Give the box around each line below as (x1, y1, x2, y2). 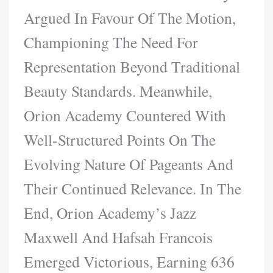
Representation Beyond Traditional (24, 55, 241, 77)
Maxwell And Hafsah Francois (24, 226, 213, 247)
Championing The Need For (24, 31, 199, 52)
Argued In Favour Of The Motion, (24, 7, 236, 28)
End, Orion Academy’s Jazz (24, 202, 197, 223)
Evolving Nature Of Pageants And (24, 153, 234, 174)
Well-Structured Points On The (24, 129, 216, 150)
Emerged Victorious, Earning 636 (24, 250, 235, 272)
